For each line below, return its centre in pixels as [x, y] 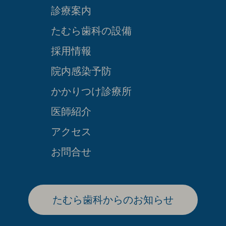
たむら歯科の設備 [91, 31]
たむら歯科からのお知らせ [113, 200]
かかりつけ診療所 [91, 92]
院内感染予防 [81, 71]
